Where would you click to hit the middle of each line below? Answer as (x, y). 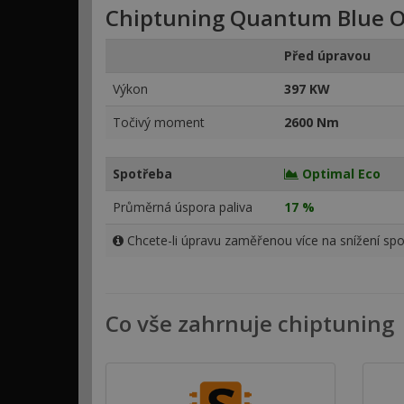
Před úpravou (327, 55)
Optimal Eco (340, 174)
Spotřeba (142, 174)
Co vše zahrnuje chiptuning (250, 323)
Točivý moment (159, 122)
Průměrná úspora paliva (183, 207)
